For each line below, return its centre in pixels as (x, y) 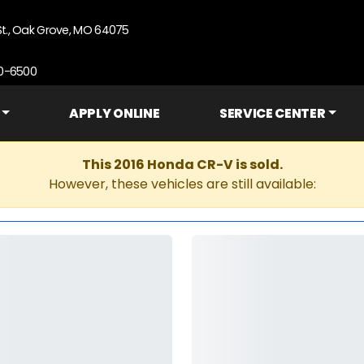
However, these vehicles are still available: (182, 184)
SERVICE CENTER (272, 113)
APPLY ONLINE (115, 113)
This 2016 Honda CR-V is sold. (182, 165)
